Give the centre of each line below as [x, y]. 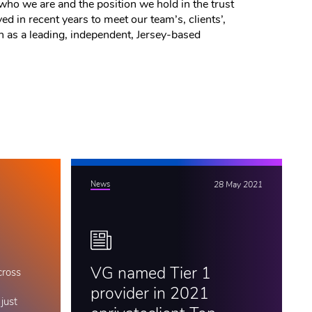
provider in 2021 [149, 295]
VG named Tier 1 [150, 274]
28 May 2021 [238, 185]
